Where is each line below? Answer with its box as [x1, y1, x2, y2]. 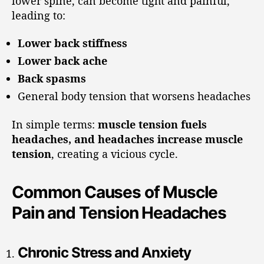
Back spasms [18, 71, 86, 85]
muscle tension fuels [98, 117, 207, 131]
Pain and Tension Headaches [12, 202, 226, 223]
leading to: [12, 8, 65, 22]
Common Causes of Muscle [12, 181, 218, 202]
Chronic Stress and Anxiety [18, 243, 192, 261]
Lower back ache [18, 54, 107, 68]
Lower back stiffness [18, 36, 127, 50]
